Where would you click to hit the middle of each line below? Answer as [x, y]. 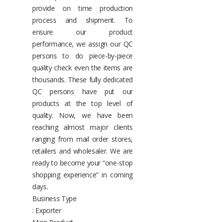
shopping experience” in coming [83, 174]
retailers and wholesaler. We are [83, 151]
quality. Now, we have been [83, 115]
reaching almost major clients [83, 127]
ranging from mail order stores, [83, 139]
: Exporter [47, 210]
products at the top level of [83, 103]
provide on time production [83, 8]
